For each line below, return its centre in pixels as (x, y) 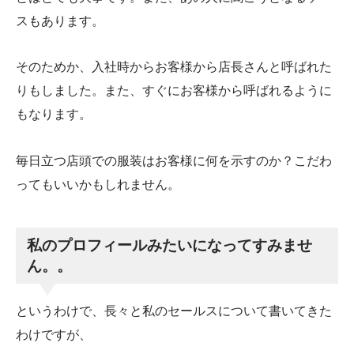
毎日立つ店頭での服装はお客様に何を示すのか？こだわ (174, 161)
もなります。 (54, 115)
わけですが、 (54, 334)
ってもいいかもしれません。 (98, 185)
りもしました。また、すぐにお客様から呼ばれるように (174, 91)
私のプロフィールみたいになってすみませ (170, 245)
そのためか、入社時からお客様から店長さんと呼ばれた (174, 67)
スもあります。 (60, 21)
